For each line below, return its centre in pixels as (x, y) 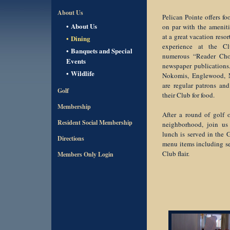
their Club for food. (188, 95)
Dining (81, 38)
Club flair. (176, 154)
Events (76, 61)
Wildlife (83, 73)
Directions (71, 138)
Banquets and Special (102, 51)
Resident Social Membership (95, 122)
